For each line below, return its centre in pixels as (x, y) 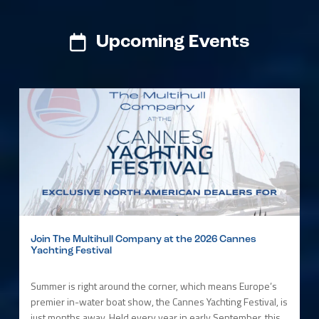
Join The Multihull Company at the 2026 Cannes (143, 239)
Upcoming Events (171, 42)
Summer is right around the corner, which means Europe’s (153, 286)
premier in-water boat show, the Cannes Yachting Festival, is (159, 301)
